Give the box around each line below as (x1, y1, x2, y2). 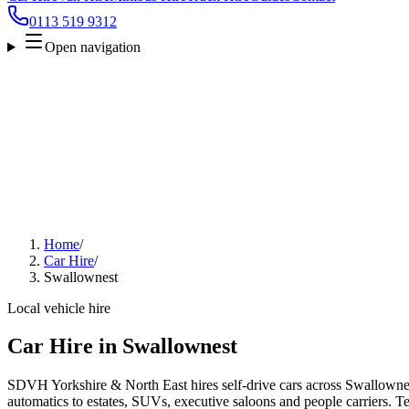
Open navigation (44, 38, 141, 55)
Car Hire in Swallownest (7, 334, 237, 359)
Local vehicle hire (7, 299, 110, 316)
